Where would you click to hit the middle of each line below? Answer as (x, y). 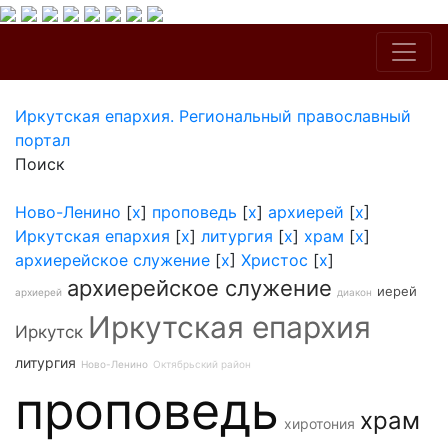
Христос (274, 260)
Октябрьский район (202, 364)
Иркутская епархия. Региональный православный (213, 116)
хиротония (319, 423)
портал (42, 140)
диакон (354, 292)
